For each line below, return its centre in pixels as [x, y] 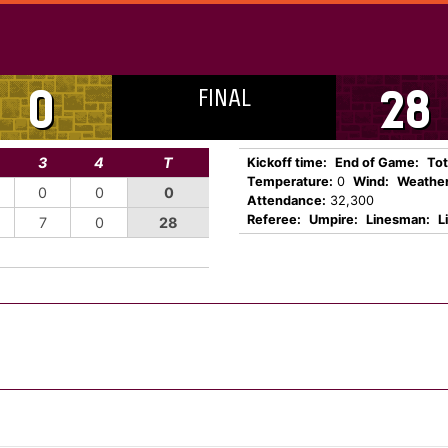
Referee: [274, 219]
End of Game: [377, 162]
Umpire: [333, 219]
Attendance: [286, 200]
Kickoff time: [287, 162]
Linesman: [398, 219]
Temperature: [290, 181]
